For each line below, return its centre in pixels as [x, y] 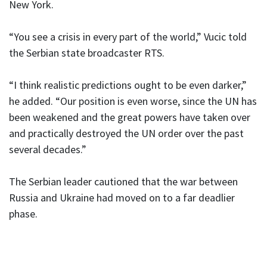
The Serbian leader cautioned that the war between [123, 182]
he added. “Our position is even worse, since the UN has [133, 101]
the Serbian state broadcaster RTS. [87, 53]
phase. [23, 214]
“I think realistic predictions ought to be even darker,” [128, 85]
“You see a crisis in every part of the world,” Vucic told [128, 37]
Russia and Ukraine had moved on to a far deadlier [122, 198]
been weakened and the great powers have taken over [130, 117]
